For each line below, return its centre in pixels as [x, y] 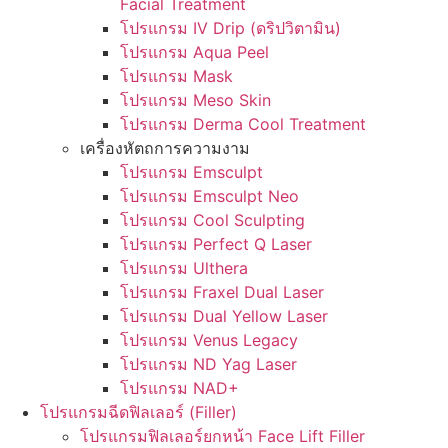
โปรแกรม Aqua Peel [194, 52]
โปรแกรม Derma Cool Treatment [243, 124]
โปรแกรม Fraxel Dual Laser [222, 292]
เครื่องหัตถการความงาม [165, 148]
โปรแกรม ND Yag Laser [208, 364]
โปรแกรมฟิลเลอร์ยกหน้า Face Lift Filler [222, 436]
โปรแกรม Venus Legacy [209, 340]
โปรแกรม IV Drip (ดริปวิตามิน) [230, 28]
